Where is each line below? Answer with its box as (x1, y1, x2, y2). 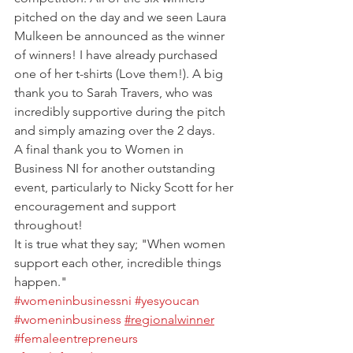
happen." (14, 274, 67, 289)
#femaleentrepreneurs (14, 331, 138, 346)
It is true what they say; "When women (14, 236, 229, 251)
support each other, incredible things (14, 255, 225, 270)
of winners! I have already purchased (14, 47, 221, 62)
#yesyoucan (135, 293, 199, 308)
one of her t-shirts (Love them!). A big (14, 66, 226, 81)
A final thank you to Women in (14, 142, 187, 157)
